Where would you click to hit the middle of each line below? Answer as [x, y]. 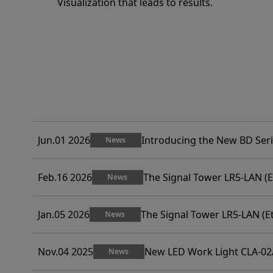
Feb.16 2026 [65, 178]
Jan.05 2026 [63, 215]
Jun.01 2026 [64, 140]
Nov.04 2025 [65, 252]
